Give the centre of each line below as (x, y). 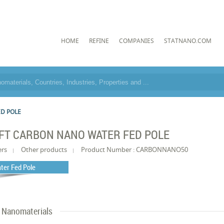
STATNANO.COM (187, 40)
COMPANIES (136, 40)
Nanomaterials (27, 211)
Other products (44, 149)
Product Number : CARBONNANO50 (135, 149)
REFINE (99, 40)
